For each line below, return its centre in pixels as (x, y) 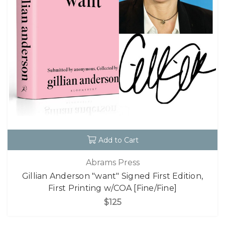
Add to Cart (118, 140)
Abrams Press (113, 162)
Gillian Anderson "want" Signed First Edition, (113, 176)
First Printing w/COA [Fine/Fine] (113, 188)
